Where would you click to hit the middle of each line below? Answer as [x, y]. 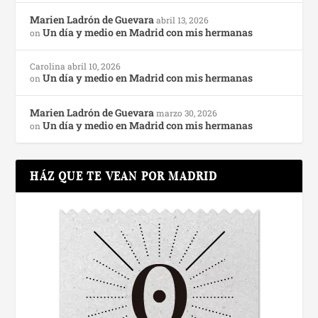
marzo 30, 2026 [187, 113]
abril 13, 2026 [183, 20]
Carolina [48, 66]
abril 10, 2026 [94, 66]
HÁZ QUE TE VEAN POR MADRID [124, 176]
